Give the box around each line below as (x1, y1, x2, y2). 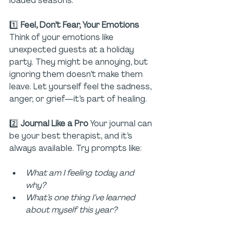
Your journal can (90, 118, 154, 129)
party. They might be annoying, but (9, 56, 150, 68)
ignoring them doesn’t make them (9, 69, 145, 80)
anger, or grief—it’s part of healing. (9, 93, 147, 105)
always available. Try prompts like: (9, 143, 142, 154)
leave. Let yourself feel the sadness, (9, 81, 154, 92)
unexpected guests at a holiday (9, 44, 136, 55)
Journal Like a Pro (21, 118, 90, 129)
